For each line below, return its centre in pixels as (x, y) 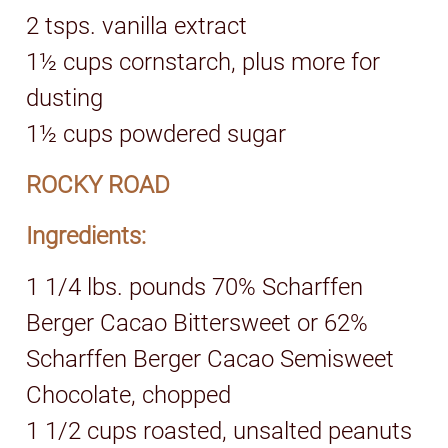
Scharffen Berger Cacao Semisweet (210, 358)
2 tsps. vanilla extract (137, 25)
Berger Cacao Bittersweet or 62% (197, 322)
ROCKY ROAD (98, 184)
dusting (65, 97)
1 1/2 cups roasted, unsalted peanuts (219, 430)
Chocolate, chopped (129, 394)
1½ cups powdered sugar (156, 133)
